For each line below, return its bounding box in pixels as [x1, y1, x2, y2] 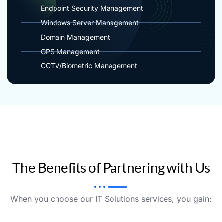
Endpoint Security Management [41, 4, 143, 13]
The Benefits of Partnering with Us [12, 159, 210, 176]
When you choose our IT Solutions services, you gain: [10, 194, 212, 204]
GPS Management [41, 47, 100, 56]
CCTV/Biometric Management [41, 61, 137, 70]
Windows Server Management [41, 18, 139, 27]
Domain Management [41, 33, 110, 42]
